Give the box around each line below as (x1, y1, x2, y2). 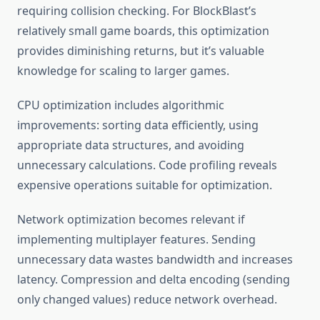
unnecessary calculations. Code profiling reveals (17, 157, 277, 174)
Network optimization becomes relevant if (17, 211, 245, 228)
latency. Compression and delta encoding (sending (17, 271, 290, 288)
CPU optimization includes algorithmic (17, 97, 224, 114)
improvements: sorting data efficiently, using (17, 117, 259, 134)
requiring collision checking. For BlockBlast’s (17, 3, 256, 19)
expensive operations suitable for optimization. (17, 177, 272, 194)
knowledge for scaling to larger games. (17, 63, 229, 79)
